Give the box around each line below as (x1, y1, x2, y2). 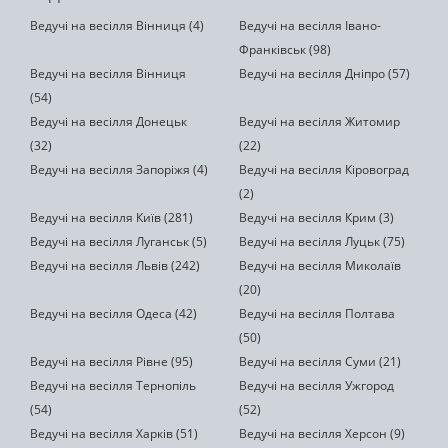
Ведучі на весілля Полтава (239, 305, 395, 323)
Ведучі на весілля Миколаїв (239, 257, 401, 275)
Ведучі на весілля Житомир (239, 113, 400, 131)
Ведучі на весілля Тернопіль (30, 377, 196, 395)
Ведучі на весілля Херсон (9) (239, 425, 405, 443)
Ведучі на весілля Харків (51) (30, 425, 198, 443)
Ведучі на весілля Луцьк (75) (239, 233, 405, 251)
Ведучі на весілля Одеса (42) (30, 305, 197, 323)
